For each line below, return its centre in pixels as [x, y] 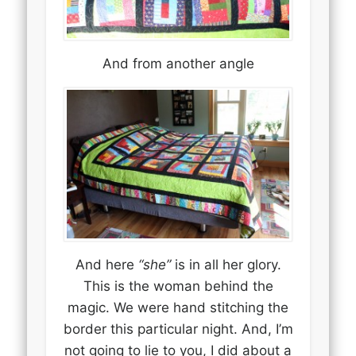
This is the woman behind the [178, 286]
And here [106, 264]
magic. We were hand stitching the [178, 307]
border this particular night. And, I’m [178, 329]
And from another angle [178, 64]
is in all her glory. [226, 264]
